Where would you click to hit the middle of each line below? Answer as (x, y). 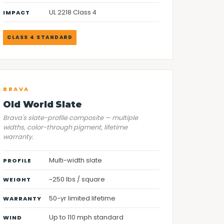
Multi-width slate (76, 160)
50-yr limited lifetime (82, 198)
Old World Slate (42, 104)
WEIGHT (17, 179)
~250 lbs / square (77, 179)
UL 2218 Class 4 (73, 12)
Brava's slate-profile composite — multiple (71, 118)
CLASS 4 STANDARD (40, 37)
